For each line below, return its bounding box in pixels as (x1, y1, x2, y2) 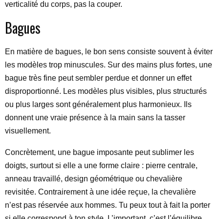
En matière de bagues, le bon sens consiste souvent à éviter (5, 47, 213, 56)
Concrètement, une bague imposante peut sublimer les (5, 148, 194, 156)
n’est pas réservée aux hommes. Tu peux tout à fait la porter (5, 201, 210, 209)
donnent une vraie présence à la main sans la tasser (5, 113, 185, 122)
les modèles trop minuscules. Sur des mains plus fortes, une (5, 61, 212, 69)
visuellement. (5, 127, 51, 135)
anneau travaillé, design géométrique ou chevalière (5, 175, 182, 183)
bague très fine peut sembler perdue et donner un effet (5, 74, 192, 82)
